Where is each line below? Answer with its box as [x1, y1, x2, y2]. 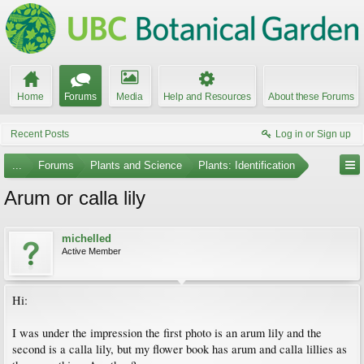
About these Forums [268, 91, 354, 102]
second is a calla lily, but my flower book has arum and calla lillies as [12, 341, 347, 357]
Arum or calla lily [4, 187, 145, 209]
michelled [62, 232, 111, 245]
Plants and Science [90, 159, 182, 171]
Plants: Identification [198, 159, 295, 171]
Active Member [62, 246, 121, 256]
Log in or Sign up [275, 128, 351, 140]
